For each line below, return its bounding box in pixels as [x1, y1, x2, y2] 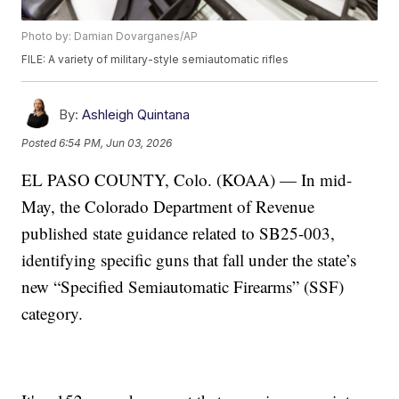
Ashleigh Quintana [82, 106, 191, 124]
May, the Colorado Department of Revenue [21, 195, 315, 218]
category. [21, 302, 84, 325]
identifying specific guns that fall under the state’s [21, 248, 357, 272]
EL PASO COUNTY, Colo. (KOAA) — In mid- [21, 168, 353, 191]
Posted [21, 135, 60, 150]
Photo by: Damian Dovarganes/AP [21, 29, 199, 44]
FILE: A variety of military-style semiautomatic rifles [21, 53, 289, 67]
